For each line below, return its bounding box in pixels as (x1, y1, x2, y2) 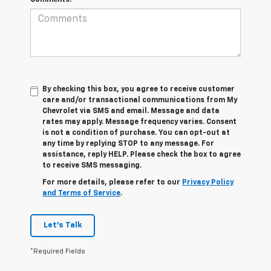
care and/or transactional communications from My (42, 96, 237, 104)
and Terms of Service (42, 189, 120, 197)
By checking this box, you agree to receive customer (42, 85, 235, 93)
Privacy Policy (182, 178, 233, 186)
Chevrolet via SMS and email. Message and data (42, 107, 220, 115)
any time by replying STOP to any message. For (42, 140, 214, 148)
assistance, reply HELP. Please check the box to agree (42, 151, 241, 158)
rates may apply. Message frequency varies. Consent (42, 118, 237, 126)
